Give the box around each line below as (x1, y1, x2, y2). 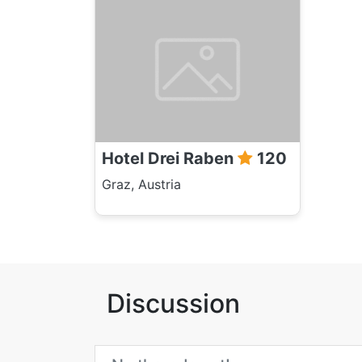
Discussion (107, 287, 240, 319)
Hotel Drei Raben (102, 149, 238, 168)
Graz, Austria (102, 176, 181, 192)
